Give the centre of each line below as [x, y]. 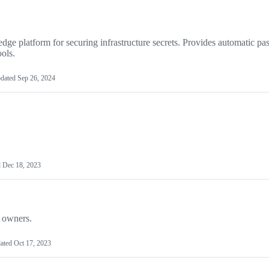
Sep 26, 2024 [36, 78]
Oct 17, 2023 [32, 243]
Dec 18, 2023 [22, 165]
